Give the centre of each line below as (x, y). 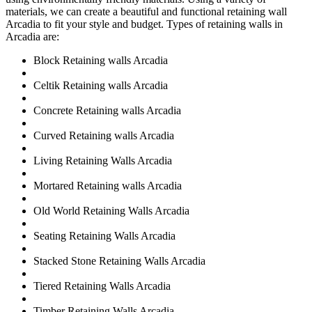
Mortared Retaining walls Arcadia (108, 185)
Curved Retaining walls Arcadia (104, 135)
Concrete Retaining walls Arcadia (107, 110)
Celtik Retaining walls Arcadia (101, 85)
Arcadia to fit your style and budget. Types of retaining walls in (144, 24)
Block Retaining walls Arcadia (101, 60)
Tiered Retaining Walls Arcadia (102, 286)
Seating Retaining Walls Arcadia (104, 235)
